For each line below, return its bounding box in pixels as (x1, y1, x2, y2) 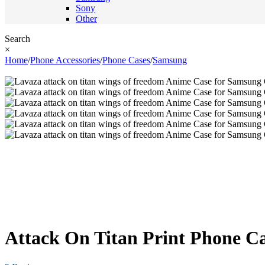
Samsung (153, 55, 187, 65)
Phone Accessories (30, 55, 100, 65)
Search (5, 34, 30, 44)
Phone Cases (102, 55, 150, 65)
